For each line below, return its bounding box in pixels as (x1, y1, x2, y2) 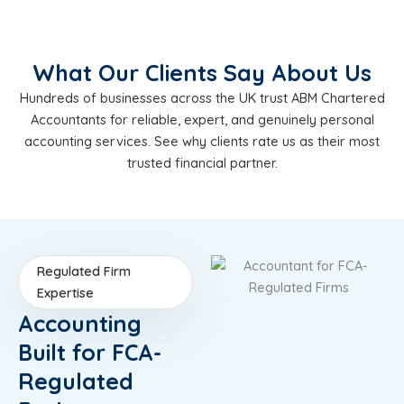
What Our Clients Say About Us (32, 58, 372, 87)
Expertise (37, 283, 94, 301)
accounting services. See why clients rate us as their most (24, 132, 380, 150)
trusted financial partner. (126, 153, 278, 171)
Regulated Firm (37, 262, 131, 280)
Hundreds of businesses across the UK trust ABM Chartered (19, 88, 385, 106)
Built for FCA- (18, 337, 161, 366)
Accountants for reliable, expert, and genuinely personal (30, 110, 374, 128)
